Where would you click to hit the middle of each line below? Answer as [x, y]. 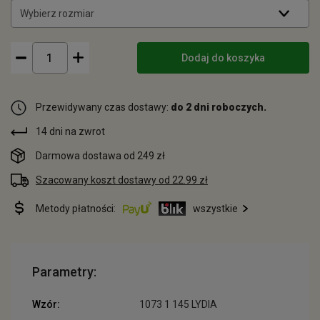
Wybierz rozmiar [57, 14]
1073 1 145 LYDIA [178, 304]
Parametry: [64, 272]
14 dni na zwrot [70, 131]
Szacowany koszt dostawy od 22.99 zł [122, 180]
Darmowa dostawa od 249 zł [100, 156]
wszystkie [215, 209]
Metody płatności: [76, 209]
